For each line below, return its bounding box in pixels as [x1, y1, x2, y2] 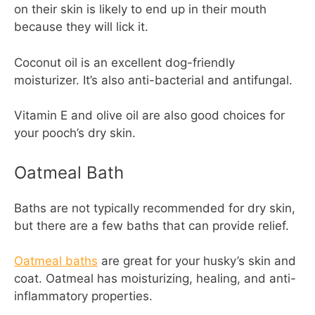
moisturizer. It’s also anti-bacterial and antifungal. [14, 72, 292, 87]
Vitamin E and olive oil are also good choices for [14, 108, 285, 123]
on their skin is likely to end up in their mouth [14, 2, 266, 17]
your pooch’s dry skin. [14, 126, 136, 141]
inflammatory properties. [14, 289, 153, 304]
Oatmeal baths [14, 254, 98, 269]
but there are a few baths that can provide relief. [14, 218, 289, 233]
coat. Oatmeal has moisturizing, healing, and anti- [14, 271, 296, 286]
